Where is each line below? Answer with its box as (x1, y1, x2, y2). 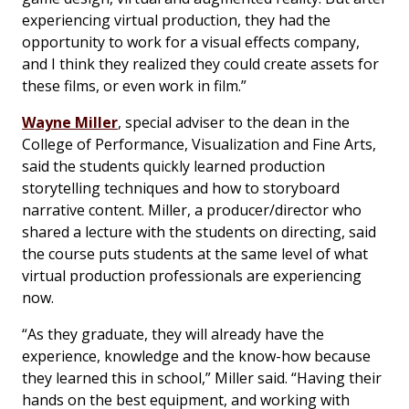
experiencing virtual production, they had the (22, 10, 330, 31)
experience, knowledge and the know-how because (22, 346, 371, 367)
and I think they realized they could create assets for (22, 54, 379, 75)
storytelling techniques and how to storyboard (22, 178, 340, 199)
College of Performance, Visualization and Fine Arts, (22, 134, 376, 155)
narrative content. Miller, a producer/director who (22, 200, 362, 221)
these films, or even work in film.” (22, 76, 246, 97)
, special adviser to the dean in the (118, 112, 350, 133)
